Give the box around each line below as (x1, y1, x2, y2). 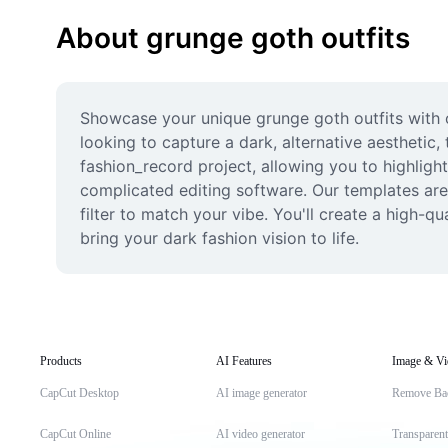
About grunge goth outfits (56, 21, 410, 55)
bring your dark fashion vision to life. (80, 228, 359, 248)
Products (40, 354, 82, 368)
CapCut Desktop (40, 386, 119, 400)
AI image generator (216, 386, 307, 400)
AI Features (216, 354, 272, 368)
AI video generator (216, 427, 305, 441)
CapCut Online (40, 427, 111, 441)
